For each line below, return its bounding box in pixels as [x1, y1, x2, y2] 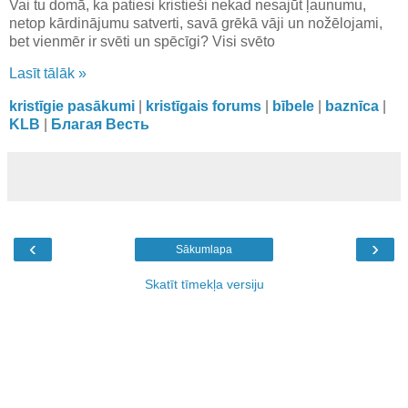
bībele [272, 98, 314, 115]
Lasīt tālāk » [9, 66, 87, 82]
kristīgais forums [146, 98, 261, 115]
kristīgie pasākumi [9, 98, 135, 115]
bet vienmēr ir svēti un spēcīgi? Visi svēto [9, 33, 275, 49]
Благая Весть [51, 117, 149, 133]
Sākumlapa [176, 243, 232, 257]
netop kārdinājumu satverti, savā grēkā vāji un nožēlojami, [9, 15, 382, 31]
